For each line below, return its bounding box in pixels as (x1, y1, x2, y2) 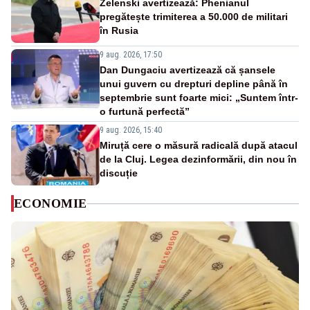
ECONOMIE (14, 197, 87, 211)
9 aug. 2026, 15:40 (100, 125, 162, 136)
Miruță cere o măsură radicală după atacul (100, 140, 298, 152)
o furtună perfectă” (100, 106, 190, 118)
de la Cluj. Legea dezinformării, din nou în (100, 154, 297, 165)
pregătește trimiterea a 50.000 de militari (100, 11, 288, 23)
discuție (100, 167, 138, 179)
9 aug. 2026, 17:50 (100, 50, 162, 60)
